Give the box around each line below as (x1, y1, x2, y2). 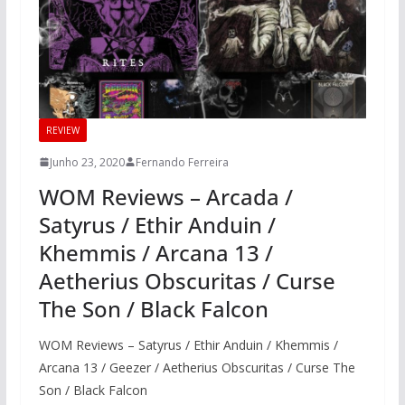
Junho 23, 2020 (49, 154, 125, 170)
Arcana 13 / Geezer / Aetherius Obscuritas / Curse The (38, 358, 355, 376)
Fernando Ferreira (135, 154, 229, 170)
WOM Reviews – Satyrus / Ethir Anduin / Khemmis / (38, 335, 338, 353)
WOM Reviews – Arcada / (38, 181, 293, 212)
